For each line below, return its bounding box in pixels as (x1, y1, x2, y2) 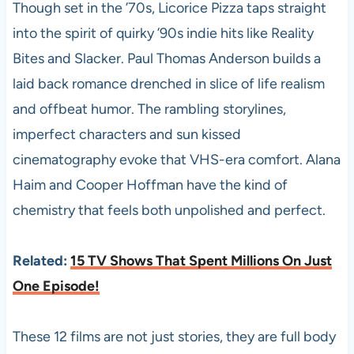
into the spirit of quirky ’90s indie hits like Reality (12, 24, 314, 42)
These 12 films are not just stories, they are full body (12, 328, 336, 345)
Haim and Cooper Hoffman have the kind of (12, 176, 288, 194)
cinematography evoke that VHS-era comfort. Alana (12, 151, 341, 168)
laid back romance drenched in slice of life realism (12, 75, 325, 92)
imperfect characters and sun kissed (12, 126, 241, 143)
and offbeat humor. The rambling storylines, (12, 100, 286, 118)
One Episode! (12, 277, 100, 295)
